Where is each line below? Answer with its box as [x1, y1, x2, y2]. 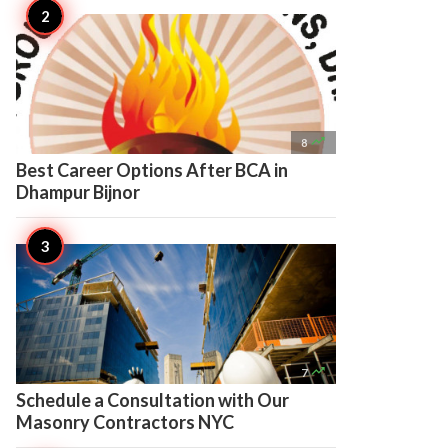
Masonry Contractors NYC [16, 411, 234, 433]
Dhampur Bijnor [16, 181, 140, 203]
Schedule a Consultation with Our [16, 389, 289, 411]
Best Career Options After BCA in [16, 159, 288, 181]
